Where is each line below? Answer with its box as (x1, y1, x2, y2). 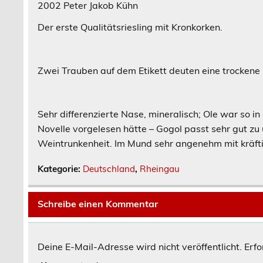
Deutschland (83, 163, 136, 174)
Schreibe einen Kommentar (38, 198, 159, 210)
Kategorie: (38, 163, 83, 174)
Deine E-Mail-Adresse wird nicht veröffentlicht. (38, 241, 242, 253)
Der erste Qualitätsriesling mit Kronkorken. (38, 21, 223, 33)
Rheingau (140, 163, 180, 174)
